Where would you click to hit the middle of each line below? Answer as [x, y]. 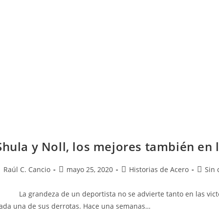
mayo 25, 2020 [90, 169]
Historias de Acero [159, 169]
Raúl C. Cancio [27, 169]
